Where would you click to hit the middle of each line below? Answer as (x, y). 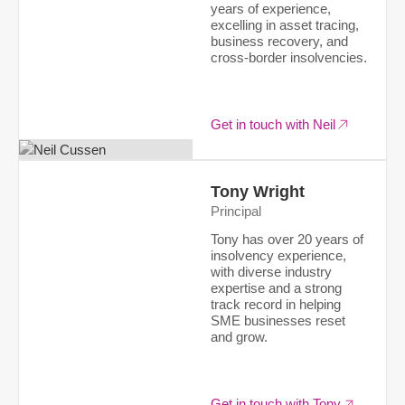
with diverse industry (272, 272)
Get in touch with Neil (273, 124)
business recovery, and (280, 41)
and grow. (240, 337)
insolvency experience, (279, 256)
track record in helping (276, 305)
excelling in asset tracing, (285, 24)
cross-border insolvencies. (289, 57)
